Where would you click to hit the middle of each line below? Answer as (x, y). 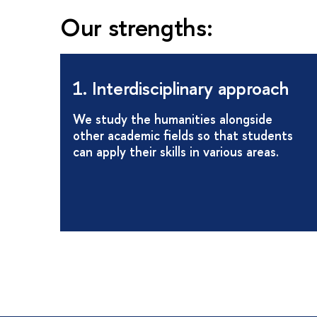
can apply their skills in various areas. (176, 151)
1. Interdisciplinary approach (181, 88)
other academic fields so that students (183, 135)
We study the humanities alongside (173, 119)
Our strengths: (137, 27)
